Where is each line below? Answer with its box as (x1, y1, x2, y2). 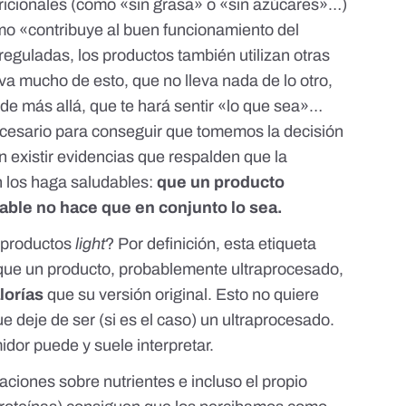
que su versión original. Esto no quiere (43, 285, 320, 304)
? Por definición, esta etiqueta (105, 235, 317, 254)
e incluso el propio (179, 372, 308, 391)
